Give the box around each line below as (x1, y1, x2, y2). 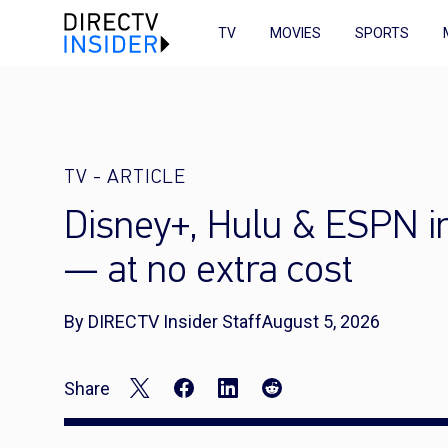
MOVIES (270, 25, 321, 41)
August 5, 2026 (262, 311, 380, 332)
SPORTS (355, 25, 409, 41)
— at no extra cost (64, 252, 353, 292)
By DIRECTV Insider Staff (64, 311, 262, 332)
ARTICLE (107, 168, 186, 188)
